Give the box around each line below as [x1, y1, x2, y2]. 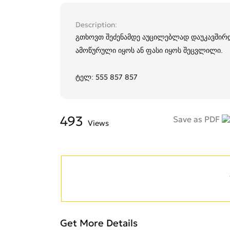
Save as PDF [172, 114, 222, 125]
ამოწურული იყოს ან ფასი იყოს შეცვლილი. [75, 46, 223, 55]
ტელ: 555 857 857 [75, 72, 138, 82]
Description [75, 20, 115, 30]
